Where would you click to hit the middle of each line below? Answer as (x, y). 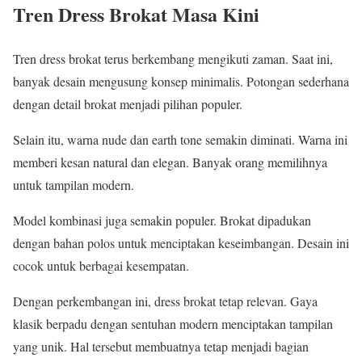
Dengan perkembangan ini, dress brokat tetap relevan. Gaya (165, 301)
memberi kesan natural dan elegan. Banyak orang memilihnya (170, 162)
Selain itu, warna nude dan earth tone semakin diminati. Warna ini (180, 139)
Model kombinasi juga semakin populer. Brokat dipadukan (162, 220)
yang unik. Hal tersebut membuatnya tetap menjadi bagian (161, 346)
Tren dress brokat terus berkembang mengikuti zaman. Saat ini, (173, 58)
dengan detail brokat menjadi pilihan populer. (128, 103)
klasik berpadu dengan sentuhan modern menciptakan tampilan (173, 323)
